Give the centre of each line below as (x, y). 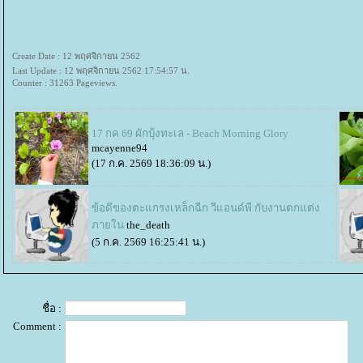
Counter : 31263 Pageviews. (65, 82)
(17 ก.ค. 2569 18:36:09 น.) (151, 163)
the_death (148, 224)
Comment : (37, 326)
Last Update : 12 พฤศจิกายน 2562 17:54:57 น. (101, 70)
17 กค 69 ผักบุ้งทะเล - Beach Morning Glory (190, 133)
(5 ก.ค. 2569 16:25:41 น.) (148, 241)
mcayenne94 (120, 147)
